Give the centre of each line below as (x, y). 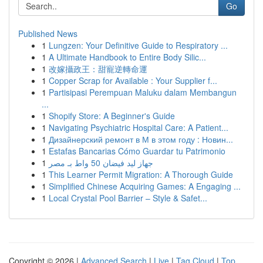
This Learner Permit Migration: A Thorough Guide (141, 174)
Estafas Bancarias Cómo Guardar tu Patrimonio (137, 151)
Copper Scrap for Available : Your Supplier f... (133, 80)
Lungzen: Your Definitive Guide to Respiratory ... (138, 45)
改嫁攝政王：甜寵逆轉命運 (98, 69)
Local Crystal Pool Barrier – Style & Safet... (128, 198)
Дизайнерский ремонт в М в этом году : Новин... (141, 139)
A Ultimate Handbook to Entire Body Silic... (127, 57)
